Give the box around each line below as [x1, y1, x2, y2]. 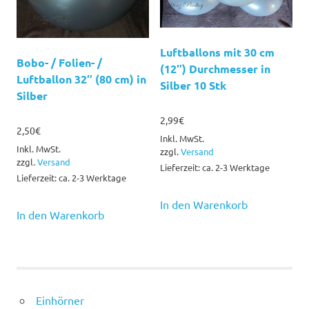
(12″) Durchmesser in [160, 61, 270, 76]
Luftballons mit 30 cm [160, 44, 275, 59]
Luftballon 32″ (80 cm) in [17, 71, 146, 86]
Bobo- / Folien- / [17, 54, 102, 70]
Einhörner [35, 293, 84, 308]
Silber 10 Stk [160, 77, 226, 92]
